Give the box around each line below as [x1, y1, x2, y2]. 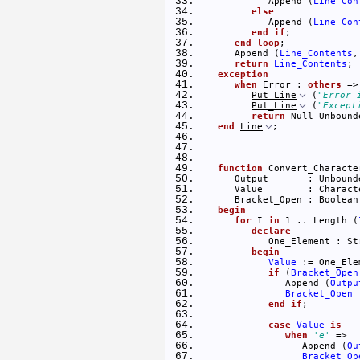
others [308, 79, 342, 89]
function [218, 162, 263, 173]
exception [218, 68, 268, 79]
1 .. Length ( [280, 215, 358, 225]
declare [252, 225, 291, 235]
